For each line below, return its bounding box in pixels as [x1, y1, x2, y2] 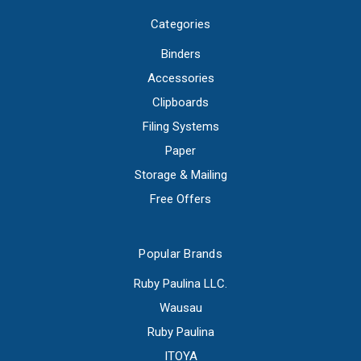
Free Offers [150, 192, 211, 207]
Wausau [159, 301, 202, 316]
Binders [160, 47, 201, 62]
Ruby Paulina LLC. [134, 276, 227, 292]
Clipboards [152, 95, 209, 110]
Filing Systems [142, 119, 219, 135]
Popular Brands [139, 247, 222, 262]
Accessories [147, 71, 214, 86]
